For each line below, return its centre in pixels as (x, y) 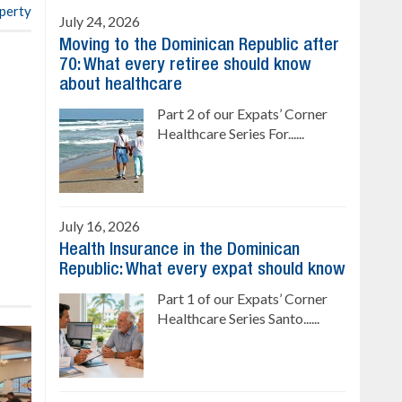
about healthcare (121, 85)
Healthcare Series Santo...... (238, 318)
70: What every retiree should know (185, 66)
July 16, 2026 (100, 226)
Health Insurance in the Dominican (179, 250)
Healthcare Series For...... (231, 133)
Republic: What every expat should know (202, 270)
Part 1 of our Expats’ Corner (242, 298)
